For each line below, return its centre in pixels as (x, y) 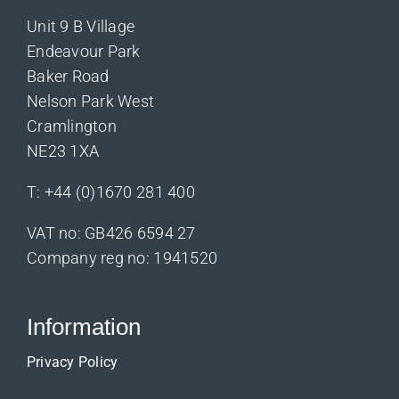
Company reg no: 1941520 (122, 257)
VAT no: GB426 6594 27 (111, 232)
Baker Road (68, 76)
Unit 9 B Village (81, 26)
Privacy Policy (72, 362)
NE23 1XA (63, 151)
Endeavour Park (83, 51)
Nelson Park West (90, 101)
